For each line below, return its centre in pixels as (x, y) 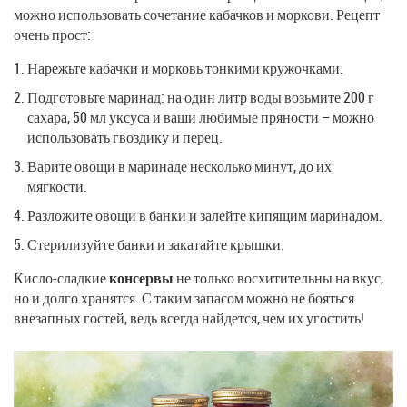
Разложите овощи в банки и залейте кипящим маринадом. (205, 215)
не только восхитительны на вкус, (278, 278)
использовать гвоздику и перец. (125, 137)
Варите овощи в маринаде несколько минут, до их (179, 166)
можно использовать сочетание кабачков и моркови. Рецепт (197, 14)
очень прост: (52, 34)
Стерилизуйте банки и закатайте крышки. (156, 244)
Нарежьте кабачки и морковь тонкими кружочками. (185, 68)
